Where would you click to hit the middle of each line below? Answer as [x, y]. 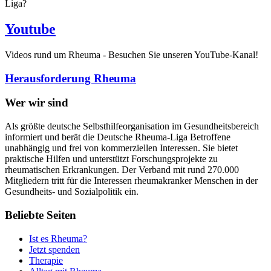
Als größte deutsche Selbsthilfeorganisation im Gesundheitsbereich [132, 126]
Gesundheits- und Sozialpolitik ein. [72, 192]
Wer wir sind [37, 103]
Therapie [46, 260]
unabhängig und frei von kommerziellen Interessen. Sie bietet [121, 148]
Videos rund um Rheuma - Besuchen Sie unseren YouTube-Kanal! [132, 54]
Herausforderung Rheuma [70, 78]
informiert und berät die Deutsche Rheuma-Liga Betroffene [118, 137]
